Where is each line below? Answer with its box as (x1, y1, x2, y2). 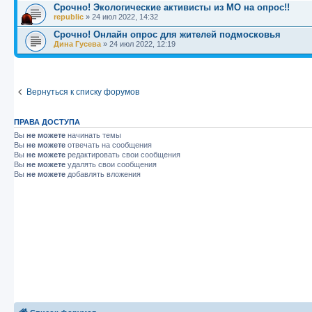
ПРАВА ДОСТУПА (14, 118, 80, 127)
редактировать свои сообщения (65, 150, 180, 159)
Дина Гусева (54, 40, 101, 49)
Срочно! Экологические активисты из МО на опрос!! (54, 2, 290, 13)
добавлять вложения (65, 170, 141, 179)
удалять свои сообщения (65, 160, 157, 169)
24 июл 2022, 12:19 (109, 40, 175, 49)
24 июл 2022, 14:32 (92, 13, 158, 22)
